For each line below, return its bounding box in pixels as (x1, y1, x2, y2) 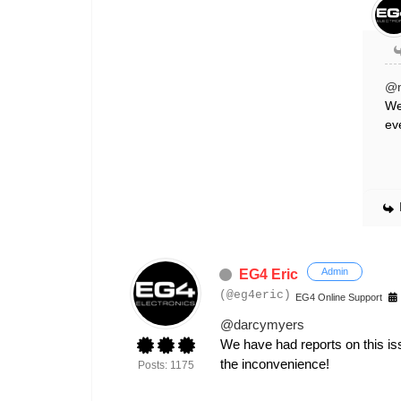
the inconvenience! (220, 356, 329, 372)
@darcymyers (220, 317, 304, 333)
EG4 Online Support (295, 292, 382, 303)
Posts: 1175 (137, 359, 194, 372)
